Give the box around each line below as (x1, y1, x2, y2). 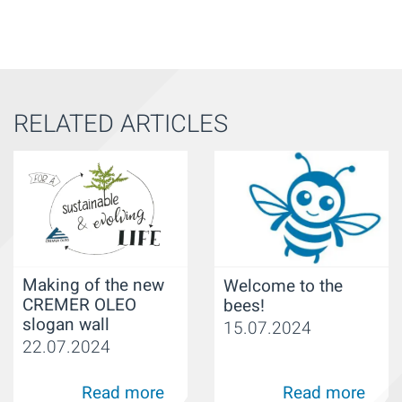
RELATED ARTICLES (13, 106, 228, 143)
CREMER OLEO (22, 293, 136, 319)
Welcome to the (223, 273, 343, 299)
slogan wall (22, 312, 109, 338)
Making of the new (22, 273, 164, 299)
